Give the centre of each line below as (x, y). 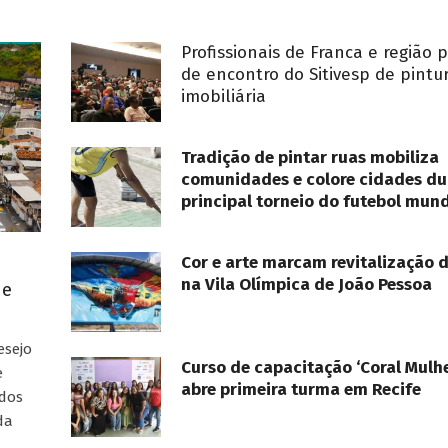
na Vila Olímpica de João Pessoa (306, 284)
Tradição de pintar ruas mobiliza (310, 157)
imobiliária (223, 96)
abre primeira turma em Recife (301, 389)
